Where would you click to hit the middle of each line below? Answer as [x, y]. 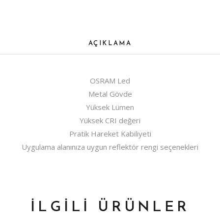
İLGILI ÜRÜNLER [110, 207]
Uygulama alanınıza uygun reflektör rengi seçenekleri [110, 147]
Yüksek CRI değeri [110, 120]
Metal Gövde [110, 94]
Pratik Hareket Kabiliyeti [110, 134]
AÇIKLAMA [110, 43]
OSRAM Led [110, 81]
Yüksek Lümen [110, 107]
